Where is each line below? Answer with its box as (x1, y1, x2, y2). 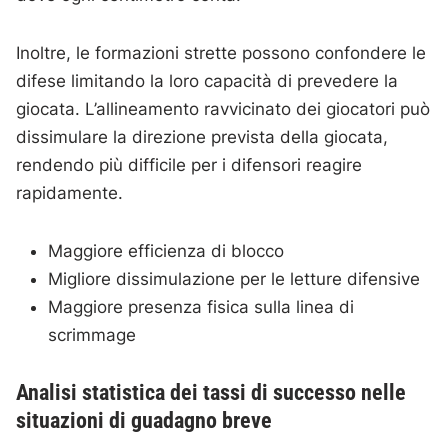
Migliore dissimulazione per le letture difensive (48, 269, 421, 290)
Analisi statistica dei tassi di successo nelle (16, 380, 407, 406)
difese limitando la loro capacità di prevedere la (16, 71, 399, 92)
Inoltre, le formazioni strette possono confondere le (16, 43, 427, 64)
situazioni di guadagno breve (16, 408, 273, 434)
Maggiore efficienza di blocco (48, 241, 285, 262)
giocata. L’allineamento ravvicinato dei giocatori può (16, 99, 431, 120)
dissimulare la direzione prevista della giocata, (16, 127, 389, 148)
